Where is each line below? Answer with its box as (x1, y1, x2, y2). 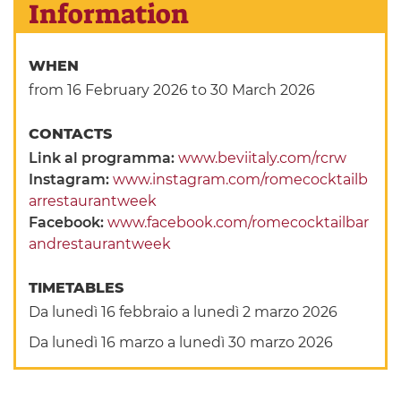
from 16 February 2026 (29, 81, 189, 99)
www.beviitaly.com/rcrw (178, 149, 347, 167)
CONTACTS (29, 125, 117, 143)
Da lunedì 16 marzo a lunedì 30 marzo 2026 (29, 334, 334, 352)
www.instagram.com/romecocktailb (113, 171, 369, 189)
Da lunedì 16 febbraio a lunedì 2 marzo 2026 (29, 303, 338, 321)
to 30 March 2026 (188, 81, 316, 99)
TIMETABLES (29, 279, 129, 297)
